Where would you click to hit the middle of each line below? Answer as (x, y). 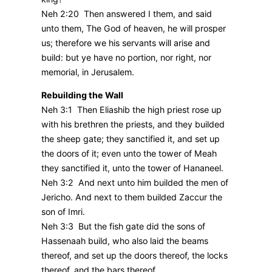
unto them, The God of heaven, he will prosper (134, 28)
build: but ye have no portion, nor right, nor (126, 57)
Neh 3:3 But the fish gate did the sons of (123, 226)
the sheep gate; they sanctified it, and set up (131, 139)
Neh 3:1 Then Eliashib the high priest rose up (131, 110)
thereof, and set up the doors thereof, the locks (134, 256)
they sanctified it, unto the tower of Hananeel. (132, 168)
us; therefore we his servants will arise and (126, 42)
